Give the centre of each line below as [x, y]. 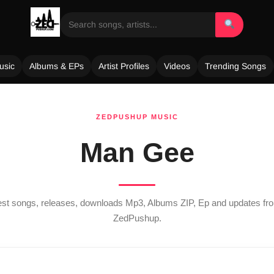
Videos [177, 66]
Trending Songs [235, 66]
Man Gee [137, 153]
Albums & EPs [57, 66]
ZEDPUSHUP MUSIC [137, 117]
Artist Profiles [124, 66]
